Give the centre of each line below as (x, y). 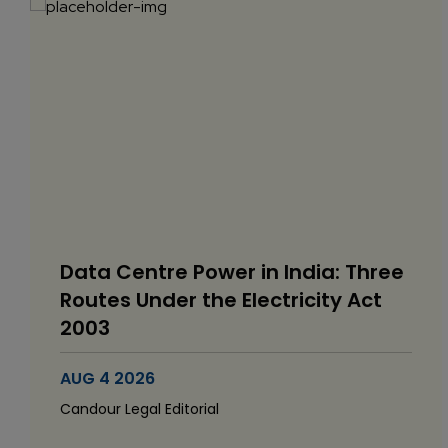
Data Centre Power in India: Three (232, 272)
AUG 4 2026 (107, 378)
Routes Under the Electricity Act (221, 300)
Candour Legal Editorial (139, 409)
